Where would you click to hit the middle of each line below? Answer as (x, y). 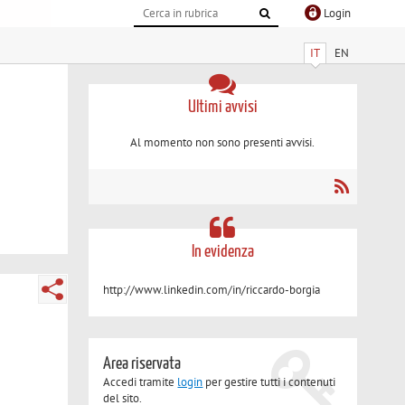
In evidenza (222, 251)
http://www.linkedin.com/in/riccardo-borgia (212, 289)
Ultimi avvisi (222, 107)
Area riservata (142, 363)
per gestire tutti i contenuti (269, 381)
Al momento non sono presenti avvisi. (223, 143)
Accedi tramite (141, 381)
